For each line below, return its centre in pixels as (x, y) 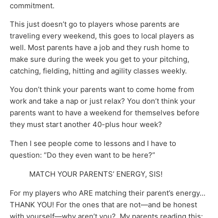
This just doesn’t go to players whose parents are (95, 24)
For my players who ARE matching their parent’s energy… (108, 193)
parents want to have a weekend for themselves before (105, 113)
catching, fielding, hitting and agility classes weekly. (98, 71)
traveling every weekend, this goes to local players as (102, 36)
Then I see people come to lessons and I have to (93, 143)
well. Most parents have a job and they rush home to (100, 47)
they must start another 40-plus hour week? (86, 125)
